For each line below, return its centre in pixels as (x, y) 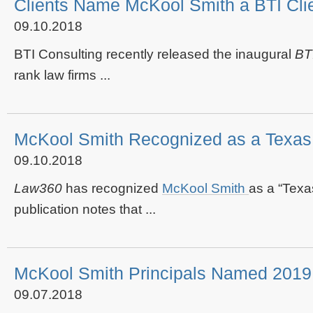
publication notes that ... (85, 209)
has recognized (112, 188)
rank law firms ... (62, 75)
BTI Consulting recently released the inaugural (154, 54)
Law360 (38, 188)
